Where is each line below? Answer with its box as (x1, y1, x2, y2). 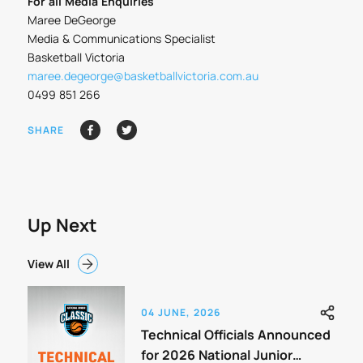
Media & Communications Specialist (27, 30, 216, 46)
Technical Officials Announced (140, 326, 331, 344)
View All (27, 256, 70, 272)
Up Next (27, 213, 97, 238)
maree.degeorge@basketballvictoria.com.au (27, 67, 258, 83)
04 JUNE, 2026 (140, 305, 220, 320)
